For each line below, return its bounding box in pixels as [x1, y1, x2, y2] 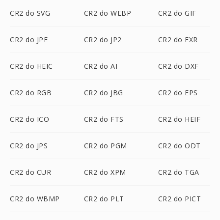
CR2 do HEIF [158, 114, 201, 124]
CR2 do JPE [10, 35, 48, 44]
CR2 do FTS [83, 114, 124, 124]
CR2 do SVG [10, 8, 50, 18]
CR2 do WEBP [83, 8, 132, 18]
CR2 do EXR [158, 35, 198, 44]
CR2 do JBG [83, 88, 123, 97]
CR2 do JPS [10, 141, 48, 150]
